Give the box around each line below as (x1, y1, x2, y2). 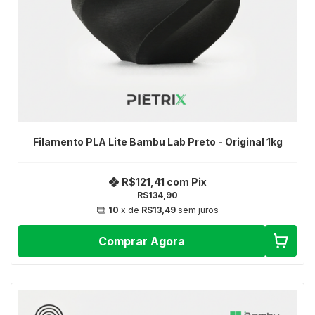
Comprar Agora (98, 233, 185, 248)
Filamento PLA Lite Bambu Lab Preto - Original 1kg (32, 135, 283, 148)
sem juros (177, 205, 219, 216)
